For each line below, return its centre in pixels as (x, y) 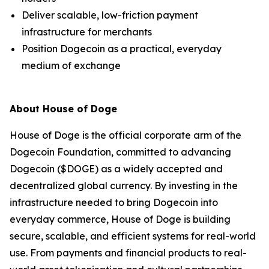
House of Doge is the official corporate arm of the (125, 135)
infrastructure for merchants (87, 32)
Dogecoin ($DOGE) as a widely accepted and (116, 169)
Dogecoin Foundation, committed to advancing (120, 152)
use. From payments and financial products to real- (128, 253)
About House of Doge (63, 109)
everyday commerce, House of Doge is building (120, 219)
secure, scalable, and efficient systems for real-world (133, 236)
